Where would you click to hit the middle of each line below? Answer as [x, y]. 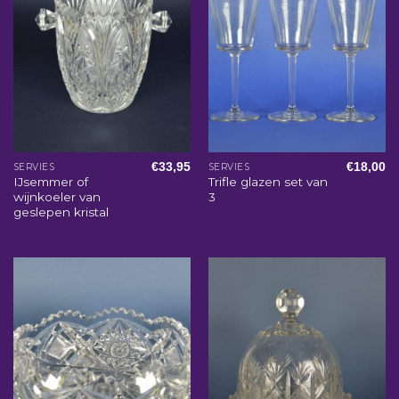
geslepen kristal [61, 212]
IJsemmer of [50, 182]
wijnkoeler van [57, 197]
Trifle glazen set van [268, 182]
